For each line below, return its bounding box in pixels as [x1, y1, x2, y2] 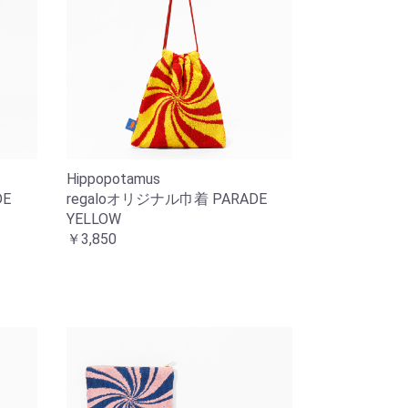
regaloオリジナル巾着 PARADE [66, 190, 267, 209]
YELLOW [66, 210, 121, 229]
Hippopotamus [66, 170, 160, 189]
